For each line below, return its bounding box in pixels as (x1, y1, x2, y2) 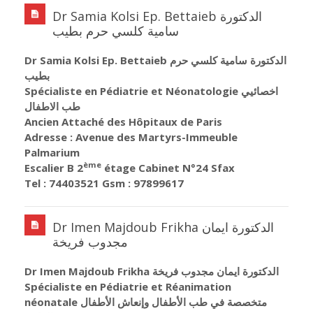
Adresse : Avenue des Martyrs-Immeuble (24, 129, 238, 144)
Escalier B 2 (24, 160, 83, 175)
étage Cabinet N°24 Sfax (101, 160, 235, 175)
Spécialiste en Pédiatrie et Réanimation (24, 279, 231, 293)
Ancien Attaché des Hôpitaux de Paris (24, 114, 222, 129)
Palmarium (24, 145, 80, 159)
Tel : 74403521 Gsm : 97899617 (24, 175, 184, 190)
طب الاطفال (24, 99, 80, 113)
